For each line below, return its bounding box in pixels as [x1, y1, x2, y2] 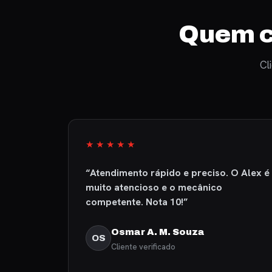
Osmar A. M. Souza [111, 227, 205, 237]
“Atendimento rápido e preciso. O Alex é [86, 166, 270, 179]
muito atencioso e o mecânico [86, 181, 223, 194]
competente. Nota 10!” [86, 195, 188, 208]
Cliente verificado [111, 242, 176, 252]
